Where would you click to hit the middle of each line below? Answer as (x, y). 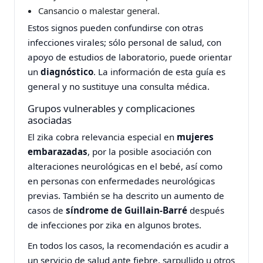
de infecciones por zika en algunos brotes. (115, 225)
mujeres (195, 136)
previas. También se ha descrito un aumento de (126, 195)
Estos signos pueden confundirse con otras (116, 28)
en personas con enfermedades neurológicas (122, 181)
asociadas (50, 120)
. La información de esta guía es (160, 72)
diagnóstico (67, 72)
